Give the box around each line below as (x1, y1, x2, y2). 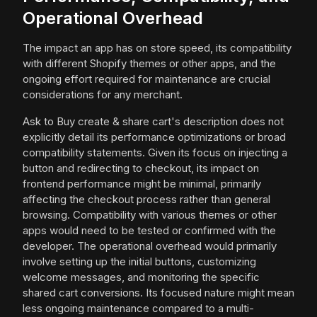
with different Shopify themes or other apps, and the (23, 57, 276, 71)
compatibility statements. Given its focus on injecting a (23, 146, 287, 160)
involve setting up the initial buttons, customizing (23, 255, 256, 269)
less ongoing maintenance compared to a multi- (23, 301, 254, 316)
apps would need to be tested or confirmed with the (23, 224, 276, 238)
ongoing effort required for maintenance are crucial (23, 72, 270, 86)
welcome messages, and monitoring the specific (23, 270, 260, 284)
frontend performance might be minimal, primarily (23, 177, 261, 191)
